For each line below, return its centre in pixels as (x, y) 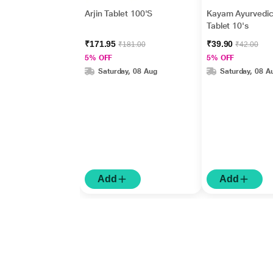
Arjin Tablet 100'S (119, 13)
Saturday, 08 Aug (127, 71)
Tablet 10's (227, 26)
